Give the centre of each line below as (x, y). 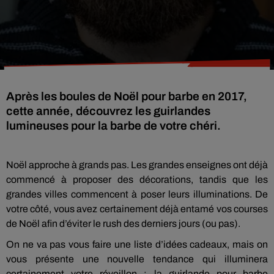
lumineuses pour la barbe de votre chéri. (113, 126)
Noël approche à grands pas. (68, 165)
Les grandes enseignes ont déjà (199, 165)
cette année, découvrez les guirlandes (108, 111)
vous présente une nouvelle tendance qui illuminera (137, 259)
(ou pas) (220, 224)
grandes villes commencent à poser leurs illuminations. (129, 194)
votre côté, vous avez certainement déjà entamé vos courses (137, 209)
